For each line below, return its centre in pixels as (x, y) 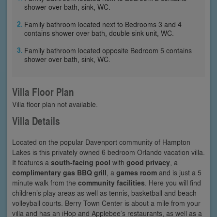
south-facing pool (81, 162)
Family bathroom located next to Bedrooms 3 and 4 (103, 24)
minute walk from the (45, 182)
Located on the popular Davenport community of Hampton (101, 142)
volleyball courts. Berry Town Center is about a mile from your (106, 203)
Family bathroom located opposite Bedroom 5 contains (108, 50)
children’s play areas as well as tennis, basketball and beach (104, 193)
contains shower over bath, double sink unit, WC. (99, 33)
